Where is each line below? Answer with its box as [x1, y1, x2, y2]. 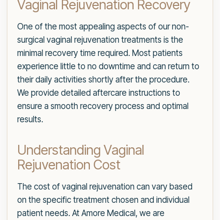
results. [17, 114, 43, 125]
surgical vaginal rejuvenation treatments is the [17, 35, 183, 45]
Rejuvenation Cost [17, 157, 120, 173]
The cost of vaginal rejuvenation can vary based [17, 182, 192, 192]
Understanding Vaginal [17, 142, 144, 159]
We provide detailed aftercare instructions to [17, 88, 180, 98]
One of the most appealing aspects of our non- [17, 22, 189, 32]
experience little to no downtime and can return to [17, 61, 199, 72]
